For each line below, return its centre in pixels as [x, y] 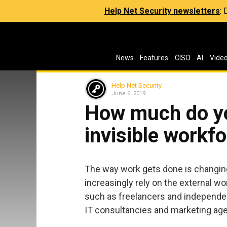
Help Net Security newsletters [162, 11]
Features [154, 58]
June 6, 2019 [128, 93]
